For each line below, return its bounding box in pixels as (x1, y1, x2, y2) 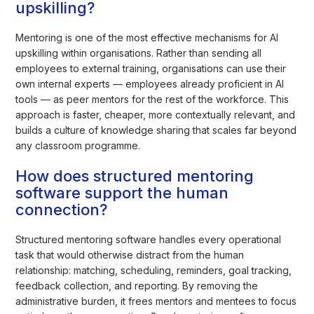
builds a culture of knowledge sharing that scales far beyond (15, 123, 297, 136)
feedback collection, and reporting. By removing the (15, 279, 259, 292)
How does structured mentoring (15, 166, 254, 185)
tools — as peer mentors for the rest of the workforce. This (15, 93, 289, 105)
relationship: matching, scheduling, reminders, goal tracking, (15, 264, 292, 276)
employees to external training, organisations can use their (15, 62, 287, 74)
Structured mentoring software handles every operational (15, 233, 282, 245)
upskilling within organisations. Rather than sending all (15, 46, 262, 59)
